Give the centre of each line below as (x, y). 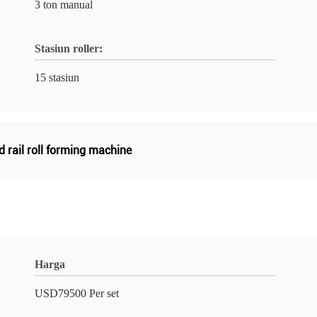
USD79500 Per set (77, 293)
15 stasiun (57, 77)
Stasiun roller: (69, 48)
